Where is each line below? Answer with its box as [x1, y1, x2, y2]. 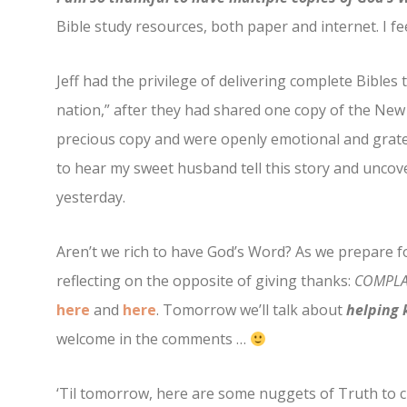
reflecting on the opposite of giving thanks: [56, 271, 354, 292]
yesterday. [56, 187, 125, 208]
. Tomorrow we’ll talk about [156, 300, 342, 321]
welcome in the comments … [56, 329, 250, 350]
